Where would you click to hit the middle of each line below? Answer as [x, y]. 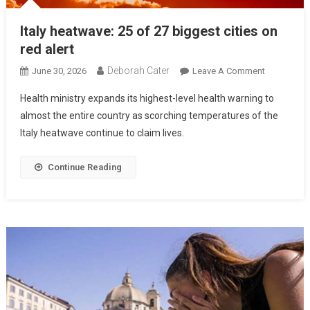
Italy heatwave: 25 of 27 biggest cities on [148, 31]
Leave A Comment [228, 71]
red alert [47, 49]
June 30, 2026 [59, 71]
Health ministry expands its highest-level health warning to [147, 99]
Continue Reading [84, 167]
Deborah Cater [138, 71]
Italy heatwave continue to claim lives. [102, 133]
